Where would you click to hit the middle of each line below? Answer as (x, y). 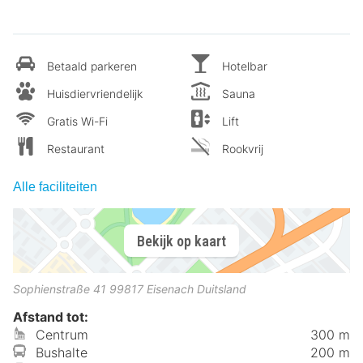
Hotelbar (245, 66)
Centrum (62, 335)
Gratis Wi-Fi (77, 121)
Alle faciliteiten (55, 187)
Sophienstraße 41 (60, 289)
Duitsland (222, 289)
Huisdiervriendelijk (95, 94)
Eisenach (170, 289)
